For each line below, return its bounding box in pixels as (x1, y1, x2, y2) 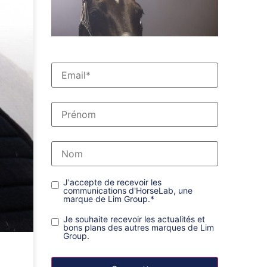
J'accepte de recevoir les (63, 177, 162, 188)
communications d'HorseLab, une (63, 185, 193, 196)
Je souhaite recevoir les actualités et (63, 214, 205, 225)
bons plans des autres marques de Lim (63, 222, 214, 233)
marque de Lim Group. (63, 194, 150, 204)
